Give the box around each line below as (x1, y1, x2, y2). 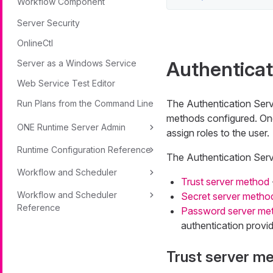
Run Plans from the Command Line (17, 98, 154, 108)
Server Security (17, 18, 80, 28)
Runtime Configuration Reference (17, 144, 151, 155)
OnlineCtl (17, 38, 53, 48)
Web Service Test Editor (17, 78, 115, 88)
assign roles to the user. (166, 126, 269, 139)
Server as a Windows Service (17, 58, 136, 68)
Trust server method (180, 175, 269, 188)
